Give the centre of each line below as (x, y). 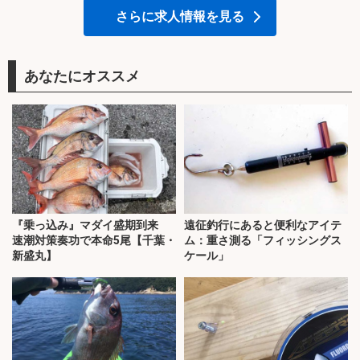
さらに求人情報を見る (180, 16)
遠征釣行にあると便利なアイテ (263, 225)
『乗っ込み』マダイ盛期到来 (91, 225)
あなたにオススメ (82, 75)
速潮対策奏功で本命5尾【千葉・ (94, 240)
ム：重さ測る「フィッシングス (263, 240)
